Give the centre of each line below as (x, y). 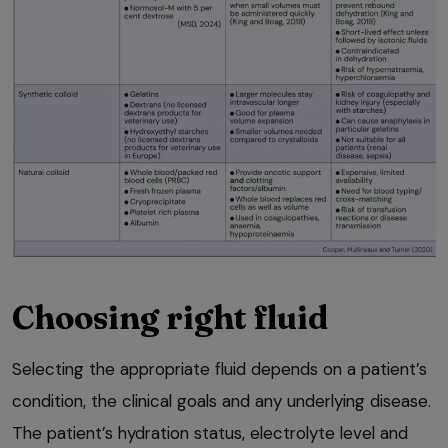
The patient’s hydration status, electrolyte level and (210, 433)
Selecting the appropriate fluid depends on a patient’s (219, 369)
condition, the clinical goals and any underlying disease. (221, 401)
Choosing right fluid (170, 318)
